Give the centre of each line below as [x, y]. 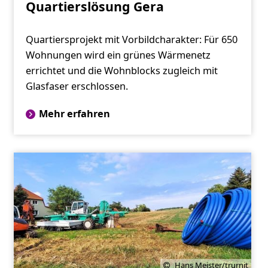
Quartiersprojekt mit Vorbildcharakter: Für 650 [131, 40]
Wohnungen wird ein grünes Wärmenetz [118, 55]
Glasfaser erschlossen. [77, 86]
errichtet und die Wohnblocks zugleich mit [121, 71]
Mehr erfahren [74, 114]
